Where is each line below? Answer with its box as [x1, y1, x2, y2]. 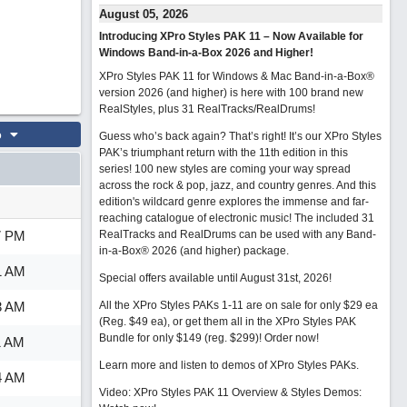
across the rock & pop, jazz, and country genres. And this [98, 179, 376, 192]
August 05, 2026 [98, 7, 188, 21]
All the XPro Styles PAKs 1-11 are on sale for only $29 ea [98, 299, 378, 312]
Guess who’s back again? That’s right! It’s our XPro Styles [98, 130, 382, 143]
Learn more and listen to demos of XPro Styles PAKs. [98, 359, 359, 372]
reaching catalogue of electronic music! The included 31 [98, 212, 374, 224]
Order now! [263, 332, 319, 344]
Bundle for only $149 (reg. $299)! [98, 332, 264, 344]
